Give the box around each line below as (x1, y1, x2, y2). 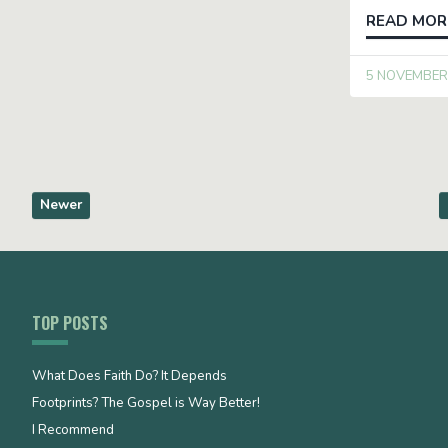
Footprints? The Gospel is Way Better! (32, 394, 260, 413)
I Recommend (32, 421, 114, 440)
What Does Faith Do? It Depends (32, 367, 227, 386)
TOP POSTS (32, 311, 108, 336)
